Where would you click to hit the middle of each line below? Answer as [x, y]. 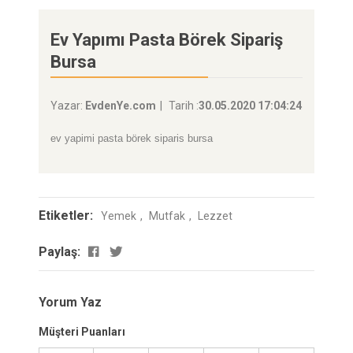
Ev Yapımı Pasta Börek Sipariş [167, 40]
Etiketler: [66, 216]
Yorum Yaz [70, 302]
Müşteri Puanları [82, 332]
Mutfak [167, 216]
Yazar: [68, 106]
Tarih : [184, 106]
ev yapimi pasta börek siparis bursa [132, 138]
